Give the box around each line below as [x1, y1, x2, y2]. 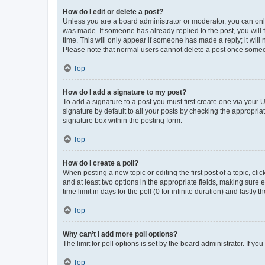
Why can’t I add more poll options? [63, 230, 177, 238]
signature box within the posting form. [63, 116, 182, 125]
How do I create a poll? [63, 159, 138, 167]
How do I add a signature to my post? [63, 88, 186, 96]
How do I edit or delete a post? [63, 7, 163, 16]
